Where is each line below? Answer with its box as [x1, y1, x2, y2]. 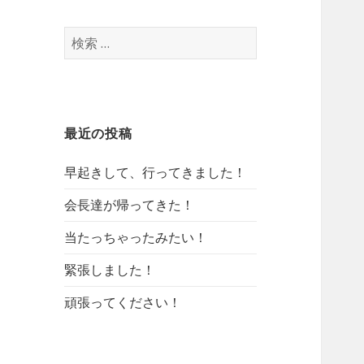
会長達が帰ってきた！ [64, 196, 195, 214]
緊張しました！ [64, 261, 156, 279]
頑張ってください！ [64, 293, 182, 312]
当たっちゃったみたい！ [64, 228, 208, 247]
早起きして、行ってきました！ [64, 163, 247, 182]
